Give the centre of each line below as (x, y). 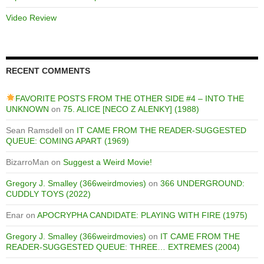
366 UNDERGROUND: (202, 183)
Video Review (31, 17)
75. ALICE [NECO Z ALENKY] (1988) (131, 109)
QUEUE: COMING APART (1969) (67, 141)
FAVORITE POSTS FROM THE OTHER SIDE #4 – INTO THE (129, 98)
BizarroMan (27, 162)
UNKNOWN (27, 109)
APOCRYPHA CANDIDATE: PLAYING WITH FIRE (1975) (142, 215)
